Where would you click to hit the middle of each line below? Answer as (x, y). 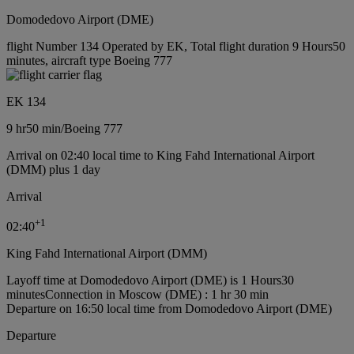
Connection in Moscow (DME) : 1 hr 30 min (157, 294)
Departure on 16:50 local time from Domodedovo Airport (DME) (169, 308)
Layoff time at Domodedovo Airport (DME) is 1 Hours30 (150, 280)
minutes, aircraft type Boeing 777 (89, 60)
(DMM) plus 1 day (53, 169)
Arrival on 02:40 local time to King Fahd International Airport (160, 155)
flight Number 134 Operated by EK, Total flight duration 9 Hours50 (176, 46)
